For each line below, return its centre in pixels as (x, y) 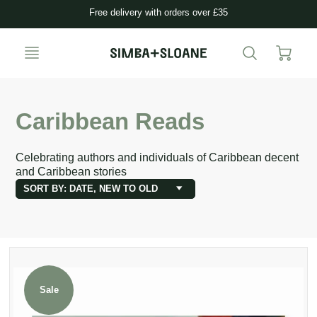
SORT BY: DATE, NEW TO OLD (91, 189)
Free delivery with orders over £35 (158, 12)
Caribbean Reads (110, 121)
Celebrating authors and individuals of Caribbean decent (157, 157)
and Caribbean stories (71, 172)
